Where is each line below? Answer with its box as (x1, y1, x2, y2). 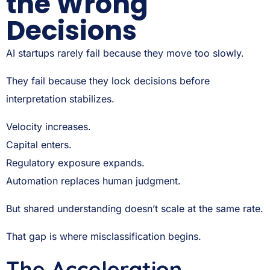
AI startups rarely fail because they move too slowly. (6, 47, 244, 59)
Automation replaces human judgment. (6, 175, 181, 187)
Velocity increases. (6, 121, 91, 133)
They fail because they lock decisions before (6, 75, 210, 87)
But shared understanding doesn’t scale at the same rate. (6, 202, 263, 215)
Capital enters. (6, 139, 72, 151)
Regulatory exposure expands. (6, 157, 145, 169)
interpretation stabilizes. (6, 93, 115, 105)
